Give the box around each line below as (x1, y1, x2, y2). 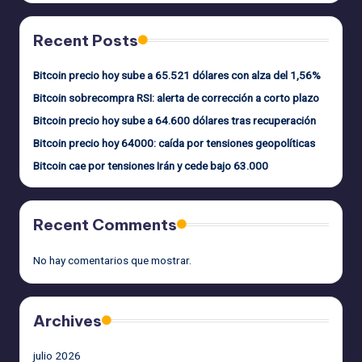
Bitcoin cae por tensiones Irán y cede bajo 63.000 (33, 159, 268, 173)
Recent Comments (33, 215, 177, 235)
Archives (33, 311, 102, 331)
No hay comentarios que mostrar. (33, 254, 192, 267)
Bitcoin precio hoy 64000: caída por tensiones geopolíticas (33, 137, 315, 150)
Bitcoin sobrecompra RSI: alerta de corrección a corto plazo (33, 91, 319, 105)
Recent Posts (33, 31, 138, 51)
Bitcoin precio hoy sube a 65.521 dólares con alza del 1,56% (33, 69, 321, 82)
